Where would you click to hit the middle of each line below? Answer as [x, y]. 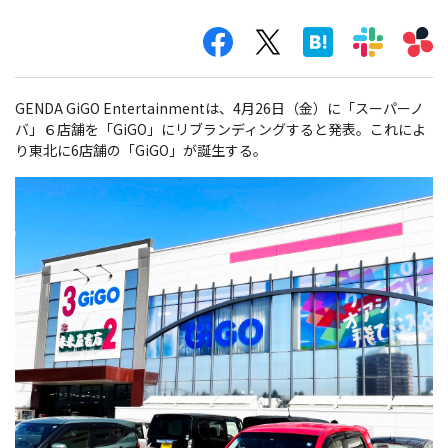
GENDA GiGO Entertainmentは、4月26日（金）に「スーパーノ [219, 108]
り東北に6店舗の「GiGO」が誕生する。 [141, 150]
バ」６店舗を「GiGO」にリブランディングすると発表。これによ [220, 129]
